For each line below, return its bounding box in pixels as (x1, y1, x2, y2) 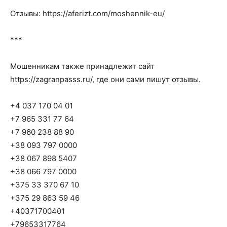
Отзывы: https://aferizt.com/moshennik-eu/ (10, 9, 165, 18)
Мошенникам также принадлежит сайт (10, 61, 155, 71)
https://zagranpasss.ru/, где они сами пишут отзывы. (10, 74, 201, 84)
